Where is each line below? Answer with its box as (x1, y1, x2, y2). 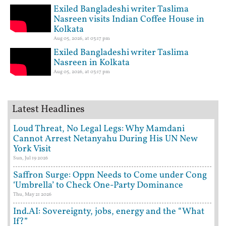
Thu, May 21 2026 (13, 191, 51, 198)
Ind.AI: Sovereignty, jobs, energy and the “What (13, 205, 204, 218)
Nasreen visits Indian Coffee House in (53, 13, 204, 26)
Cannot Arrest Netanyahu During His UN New (13, 133, 197, 146)
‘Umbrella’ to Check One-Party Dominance (13, 179, 183, 192)
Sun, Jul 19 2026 (13, 154, 48, 162)
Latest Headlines (12, 102, 85, 117)
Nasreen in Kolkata (53, 56, 130, 70)
